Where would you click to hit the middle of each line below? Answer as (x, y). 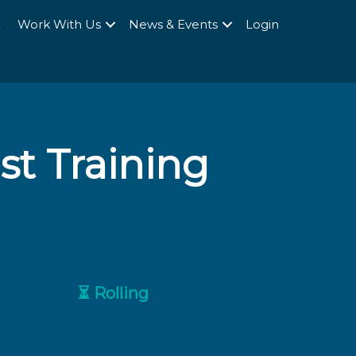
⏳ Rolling (114, 293)
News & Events (173, 24)
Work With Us (59, 24)
